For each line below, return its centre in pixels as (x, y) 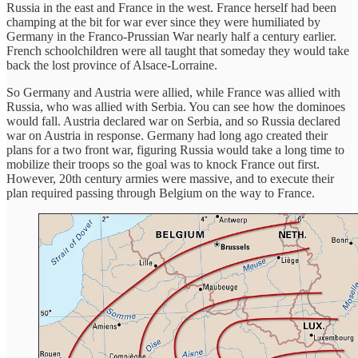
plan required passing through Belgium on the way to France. (161, 193)
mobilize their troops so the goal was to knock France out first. (163, 164)
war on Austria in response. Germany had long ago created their (167, 135)
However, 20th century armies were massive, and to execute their (170, 178)
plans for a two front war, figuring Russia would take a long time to (175, 149)
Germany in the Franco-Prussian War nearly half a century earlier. (171, 36)
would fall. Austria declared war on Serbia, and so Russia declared (173, 121)
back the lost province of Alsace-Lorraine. (112, 65)
